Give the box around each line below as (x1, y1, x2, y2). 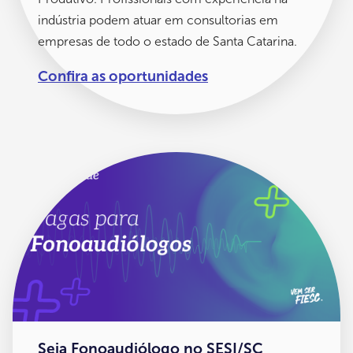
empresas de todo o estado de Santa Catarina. (38, 33, 297, 49)
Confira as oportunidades (38, 67, 208, 85)
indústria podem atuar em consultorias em (38, 12, 278, 28)
